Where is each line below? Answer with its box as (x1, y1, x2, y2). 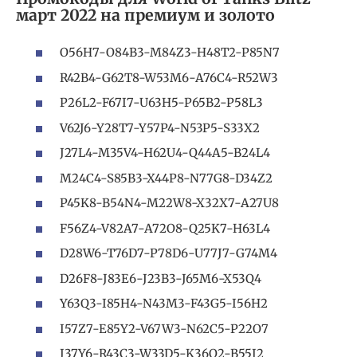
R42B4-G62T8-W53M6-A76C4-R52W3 (60, 69, 278, 85)
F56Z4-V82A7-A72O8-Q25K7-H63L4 (60, 220, 270, 236)
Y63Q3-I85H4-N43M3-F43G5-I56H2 (60, 296, 268, 312)
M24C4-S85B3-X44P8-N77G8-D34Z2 (60, 170, 273, 186)
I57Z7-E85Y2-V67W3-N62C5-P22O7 (60, 320, 269, 336)
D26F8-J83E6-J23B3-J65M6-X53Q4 (60, 270, 261, 286)
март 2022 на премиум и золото (16, 5, 275, 25)
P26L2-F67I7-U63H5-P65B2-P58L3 (60, 95, 263, 111)
